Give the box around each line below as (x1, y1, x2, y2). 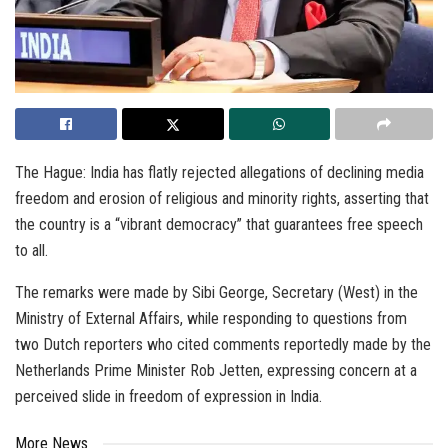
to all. (15, 241, 48, 261)
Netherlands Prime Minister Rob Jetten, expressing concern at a (15, 361, 417, 381)
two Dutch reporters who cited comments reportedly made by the (15, 335, 431, 355)
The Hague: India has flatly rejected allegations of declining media (15, 163, 424, 183)
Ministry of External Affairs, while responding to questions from (15, 309, 407, 329)
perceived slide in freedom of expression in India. (15, 387, 322, 407)
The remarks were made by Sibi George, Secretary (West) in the (15, 283, 418, 303)
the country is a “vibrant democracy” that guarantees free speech (15, 215, 423, 235)
